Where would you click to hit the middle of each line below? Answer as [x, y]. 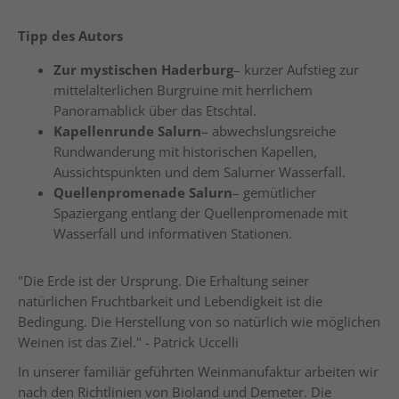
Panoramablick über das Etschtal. [155, 110]
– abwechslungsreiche [269, 131]
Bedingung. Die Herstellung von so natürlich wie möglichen [199, 322]
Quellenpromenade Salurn [143, 192]
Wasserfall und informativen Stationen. [173, 233]
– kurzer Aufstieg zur [296, 69]
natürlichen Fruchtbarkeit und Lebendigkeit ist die [170, 301]
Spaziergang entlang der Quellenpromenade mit [200, 213]
